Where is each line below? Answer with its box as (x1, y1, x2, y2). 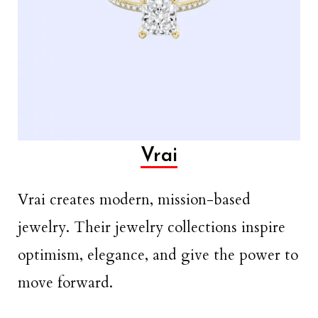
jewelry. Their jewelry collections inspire (18, 216, 285, 238)
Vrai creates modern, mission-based (18, 189, 251, 210)
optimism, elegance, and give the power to (18, 244, 298, 265)
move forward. (18, 272, 113, 293)
